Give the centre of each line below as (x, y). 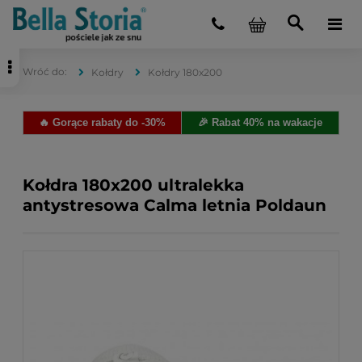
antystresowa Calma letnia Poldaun (175, 205)
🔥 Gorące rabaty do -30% (102, 122)
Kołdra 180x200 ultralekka (133, 185)
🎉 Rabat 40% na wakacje (260, 122)
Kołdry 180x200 (185, 72)
